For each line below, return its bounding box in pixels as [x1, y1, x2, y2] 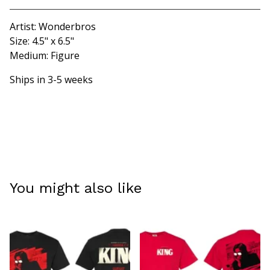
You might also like [10, 180, 142, 197]
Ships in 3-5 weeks [10, 73, 93, 87]
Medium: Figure [10, 49, 80, 63]
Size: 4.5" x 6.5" [10, 34, 74, 48]
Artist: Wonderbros [10, 20, 96, 34]
